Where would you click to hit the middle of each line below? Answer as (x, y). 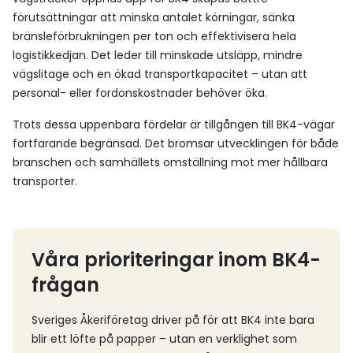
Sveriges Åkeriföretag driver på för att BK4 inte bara (173, 320)
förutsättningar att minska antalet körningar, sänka (154, 17)
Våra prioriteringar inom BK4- (176, 260)
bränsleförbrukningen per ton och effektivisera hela (154, 36)
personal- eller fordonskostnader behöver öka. (140, 93)
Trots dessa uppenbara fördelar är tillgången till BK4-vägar (174, 124)
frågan (65, 285)
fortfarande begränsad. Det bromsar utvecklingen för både (176, 143)
